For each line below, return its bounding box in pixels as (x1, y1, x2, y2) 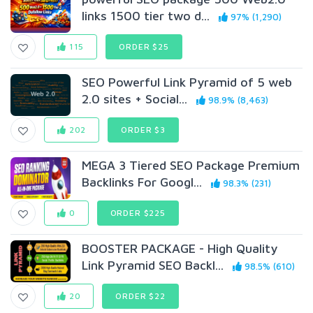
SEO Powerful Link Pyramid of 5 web (82, 75, 293, 89)
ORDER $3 (121, 124, 166, 135)
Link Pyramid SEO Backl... (82, 258, 224, 272)
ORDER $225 (110, 208, 166, 218)
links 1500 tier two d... (82, 8, 210, 23)
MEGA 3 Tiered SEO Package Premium (82, 158, 300, 173)
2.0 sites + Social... (82, 92, 188, 106)
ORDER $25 (119, 41, 169, 52)
